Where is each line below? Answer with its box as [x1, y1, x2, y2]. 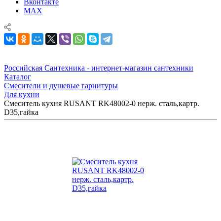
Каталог [4, 72, 31, 81]
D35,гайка [4, 108, 38, 116]
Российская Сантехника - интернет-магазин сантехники [4, 63, 193, 72]
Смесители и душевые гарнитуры [4, 81, 118, 90]
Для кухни [4, 90, 39, 99]
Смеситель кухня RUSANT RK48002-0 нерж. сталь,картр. [4, 99, 199, 108]
